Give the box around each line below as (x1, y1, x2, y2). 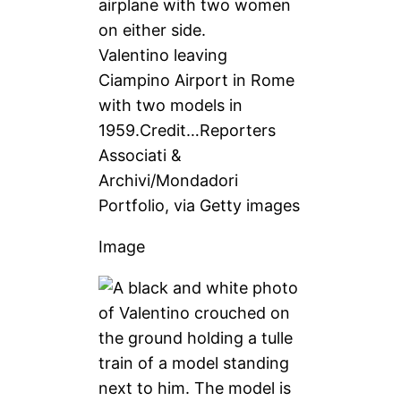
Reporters (200, 120, 277, 140)
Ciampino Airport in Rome (98, 70, 295, 90)
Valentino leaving (98, 45, 228, 64)
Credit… (140, 120, 200, 140)
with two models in (98, 95, 243, 115)
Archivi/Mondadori (98, 170, 239, 190)
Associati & (98, 145, 183, 165)
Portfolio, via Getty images (98, 195, 301, 215)
